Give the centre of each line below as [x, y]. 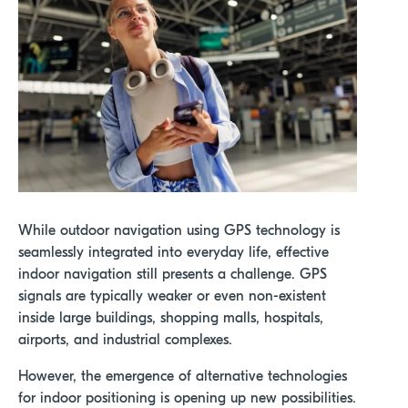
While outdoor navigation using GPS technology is [179, 231]
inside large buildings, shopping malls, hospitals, [171, 318]
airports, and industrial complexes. [127, 340]
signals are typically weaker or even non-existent [172, 296]
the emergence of [138, 377]
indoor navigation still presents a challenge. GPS [173, 275]
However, [50, 377]
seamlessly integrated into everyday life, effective [173, 253]
